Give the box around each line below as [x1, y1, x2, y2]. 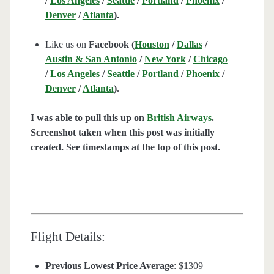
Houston [134, 39, 169, 50]
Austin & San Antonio [45, 54, 137, 65]
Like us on [45, 39, 89, 50]
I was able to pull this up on [30, 113, 147, 124]
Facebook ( [88, 39, 135, 50]
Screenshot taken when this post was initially [30, 127, 215, 138]
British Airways [146, 113, 212, 124]
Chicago [193, 54, 228, 65]
